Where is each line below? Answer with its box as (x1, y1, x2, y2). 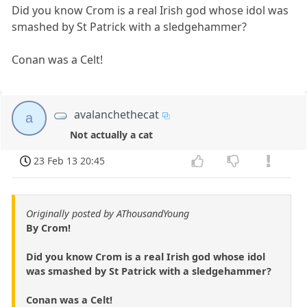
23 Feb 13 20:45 (34, 154, 106, 168)
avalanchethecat (74, 107, 160, 123)
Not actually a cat (70, 128, 153, 142)
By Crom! (26, 221, 71, 234)
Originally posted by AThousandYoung (26, 206, 189, 220)
